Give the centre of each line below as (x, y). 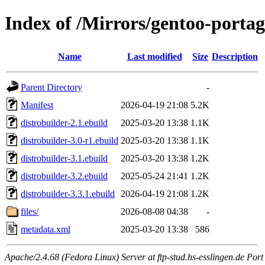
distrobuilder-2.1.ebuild (64, 122)
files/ (30, 211)
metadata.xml (46, 229)
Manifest (37, 105)
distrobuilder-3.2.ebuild (64, 176)
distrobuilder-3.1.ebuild (64, 158)
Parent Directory (51, 87)
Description (235, 56)
